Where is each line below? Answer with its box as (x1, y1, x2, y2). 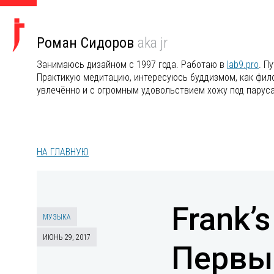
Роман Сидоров (37, 34, 138, 51)
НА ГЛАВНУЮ (37, 146, 89, 158)
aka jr (138, 34, 168, 51)
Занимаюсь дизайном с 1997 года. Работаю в (37, 59, 227, 70)
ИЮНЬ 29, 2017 (43, 233, 91, 242)
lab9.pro (227, 59, 259, 70)
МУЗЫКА (43, 213, 71, 221)
